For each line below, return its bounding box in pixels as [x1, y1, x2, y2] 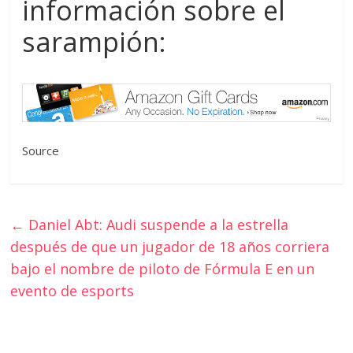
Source [22, 142, 60, 158]
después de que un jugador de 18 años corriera [10, 236, 330, 256]
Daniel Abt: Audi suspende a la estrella [24, 214, 289, 234]
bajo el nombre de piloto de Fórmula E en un [10, 258, 315, 278]
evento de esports [10, 281, 135, 300]
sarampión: [22, 24, 167, 61]
